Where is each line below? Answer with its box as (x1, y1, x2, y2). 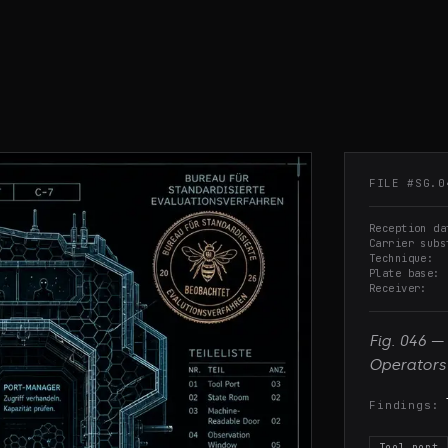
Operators (369, 356, 446, 375)
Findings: (369, 397, 440, 412)
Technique (369, 251, 427, 266)
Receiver (369, 281, 421, 296)
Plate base (369, 266, 434, 281)
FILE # (369, 176, 415, 191)
